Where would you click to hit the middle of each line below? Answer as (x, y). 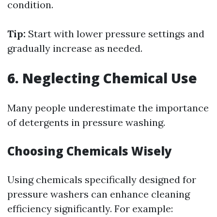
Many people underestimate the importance (108, 108)
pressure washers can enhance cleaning (99, 194)
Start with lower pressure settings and (115, 34)
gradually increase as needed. (75, 48)
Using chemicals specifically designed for (102, 179)
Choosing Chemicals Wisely (90, 151)
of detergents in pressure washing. (86, 122)
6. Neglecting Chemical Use (102, 78)
